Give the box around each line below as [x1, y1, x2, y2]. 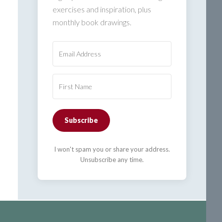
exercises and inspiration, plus [53, 4, 151, 14]
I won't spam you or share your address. [54, 145, 170, 153]
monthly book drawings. [53, 17, 131, 27]
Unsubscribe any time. [80, 156, 144, 164]
